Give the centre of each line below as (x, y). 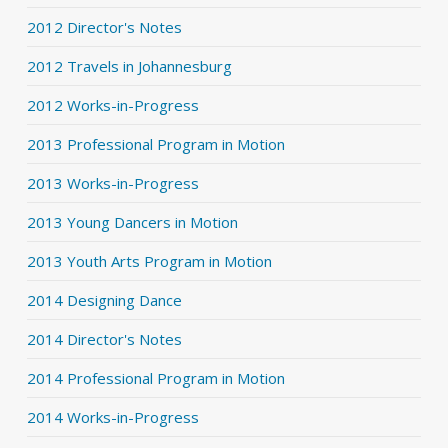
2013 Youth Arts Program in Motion (149, 261)
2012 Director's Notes (104, 27)
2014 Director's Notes (104, 339)
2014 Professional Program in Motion (155, 378)
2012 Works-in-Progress (112, 105)
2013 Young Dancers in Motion (132, 222)
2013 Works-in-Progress (112, 183)
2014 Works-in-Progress (112, 417)
